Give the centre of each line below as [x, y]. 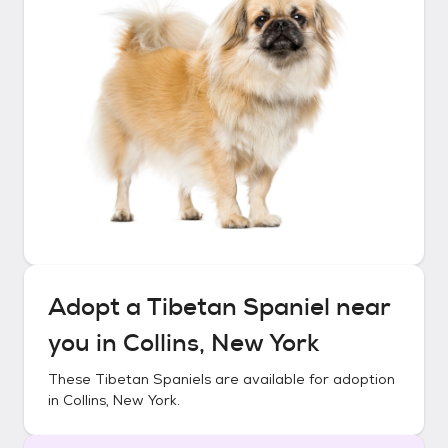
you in [85, 343]
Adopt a [97, 307]
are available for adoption [303, 379]
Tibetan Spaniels [153, 379]
